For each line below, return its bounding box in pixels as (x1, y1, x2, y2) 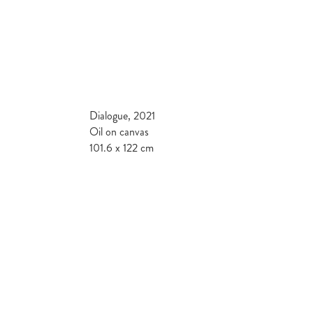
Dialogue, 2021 (89, 107, 155, 124)
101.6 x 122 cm (89, 139, 154, 156)
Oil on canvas (89, 123, 149, 140)
